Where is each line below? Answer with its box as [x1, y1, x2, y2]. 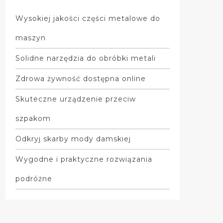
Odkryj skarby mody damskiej [15, 134, 131, 143]
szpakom [15, 113, 51, 123]
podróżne [15, 174, 52, 183]
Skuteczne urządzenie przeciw [15, 94, 136, 104]
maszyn [15, 33, 46, 42]
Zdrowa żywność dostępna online [15, 74, 146, 83]
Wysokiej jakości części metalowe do [15, 13, 160, 23]
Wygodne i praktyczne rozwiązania [15, 154, 152, 164]
